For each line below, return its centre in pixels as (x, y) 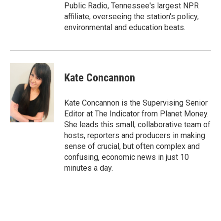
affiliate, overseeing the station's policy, (131, 17)
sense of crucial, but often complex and (132, 147)
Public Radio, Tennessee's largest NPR (131, 6)
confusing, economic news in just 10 (127, 157)
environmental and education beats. (125, 28)
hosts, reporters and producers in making (135, 136)
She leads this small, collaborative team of (137, 125)
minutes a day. (89, 168)
